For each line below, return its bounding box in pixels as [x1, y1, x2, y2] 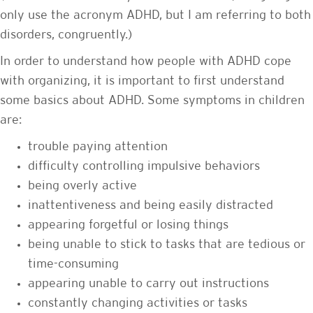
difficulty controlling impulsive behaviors [28, 160, 260, 172]
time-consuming [28, 258, 119, 270]
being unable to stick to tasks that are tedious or [28, 238, 305, 250]
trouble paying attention [28, 140, 168, 152]
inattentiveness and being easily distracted [28, 199, 273, 211]
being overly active [28, 180, 137, 191]
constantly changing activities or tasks [28, 297, 247, 309]
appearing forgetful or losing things [28, 219, 228, 231]
